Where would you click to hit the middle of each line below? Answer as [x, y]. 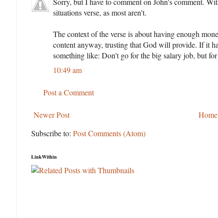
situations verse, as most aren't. [100, 13]
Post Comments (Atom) [109, 133]
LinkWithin [44, 157]
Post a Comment [69, 92]
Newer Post [52, 115]
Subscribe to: [52, 133]
